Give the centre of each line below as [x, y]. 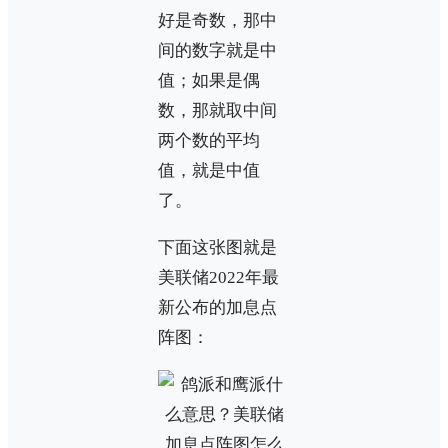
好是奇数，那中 [217, 21]
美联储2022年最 [218, 278]
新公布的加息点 [217, 308]
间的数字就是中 [217, 51]
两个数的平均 [209, 141]
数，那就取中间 [217, 111]
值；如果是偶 [209, 81]
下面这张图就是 [217, 248]
